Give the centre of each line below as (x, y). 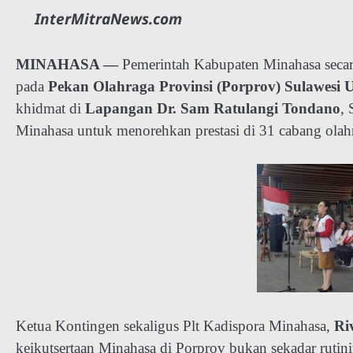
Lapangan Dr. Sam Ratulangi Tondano (213, 108)
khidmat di (50, 108)
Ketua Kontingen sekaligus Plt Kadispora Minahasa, (175, 325)
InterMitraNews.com (108, 19)
